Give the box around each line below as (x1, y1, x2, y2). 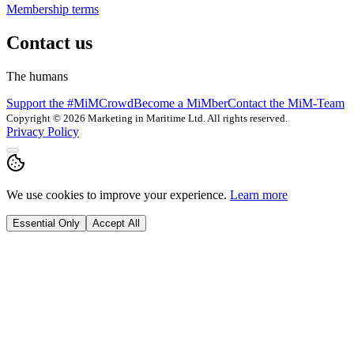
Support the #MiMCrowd (6, 96, 134, 111)
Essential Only (13, 217, 80, 230)
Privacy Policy (6, 125, 79, 139)
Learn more (230, 188, 288, 202)
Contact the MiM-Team (228, 96, 345, 111)
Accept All (92, 217, 140, 230)
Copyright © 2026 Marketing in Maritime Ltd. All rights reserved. (6, 112, 288, 125)
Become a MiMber (134, 96, 228, 111)
